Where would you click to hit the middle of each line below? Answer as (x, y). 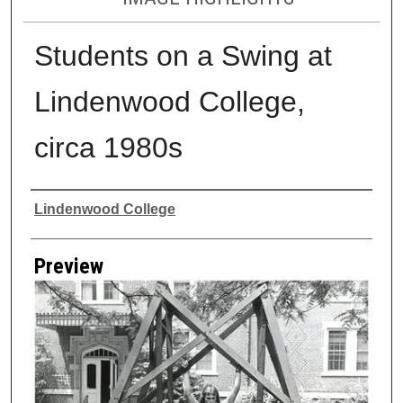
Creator (63, 206)
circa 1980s (108, 147)
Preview (68, 266)
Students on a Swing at (183, 55)
